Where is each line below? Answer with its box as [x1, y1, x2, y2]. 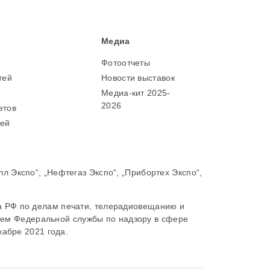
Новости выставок [101, 73, 175, 83]
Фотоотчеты [101, 58, 150, 67]
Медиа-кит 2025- [101, 88, 171, 98]
